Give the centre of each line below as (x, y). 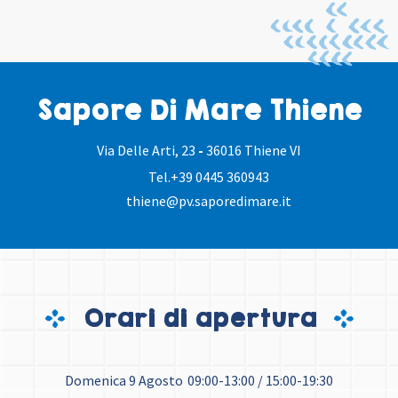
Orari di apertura (199, 319)
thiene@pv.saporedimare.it (208, 201)
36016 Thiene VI (254, 151)
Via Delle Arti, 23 (147, 151)
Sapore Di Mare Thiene (199, 111)
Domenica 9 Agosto (124, 381)
